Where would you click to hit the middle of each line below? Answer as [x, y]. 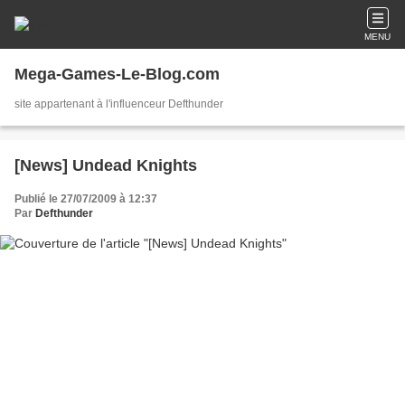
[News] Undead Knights [106, 165]
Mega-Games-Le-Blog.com [117, 74]
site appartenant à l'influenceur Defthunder [119, 104]
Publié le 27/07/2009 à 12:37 [86, 199]
